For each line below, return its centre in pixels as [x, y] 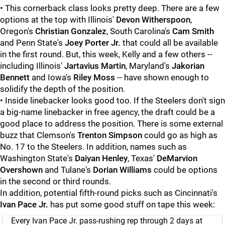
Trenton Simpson [110, 135]
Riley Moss [94, 77]
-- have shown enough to [162, 77]
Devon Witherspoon [153, 20]
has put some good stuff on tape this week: [132, 204]
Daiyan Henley [101, 158]
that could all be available [169, 43]
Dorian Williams [122, 170]
